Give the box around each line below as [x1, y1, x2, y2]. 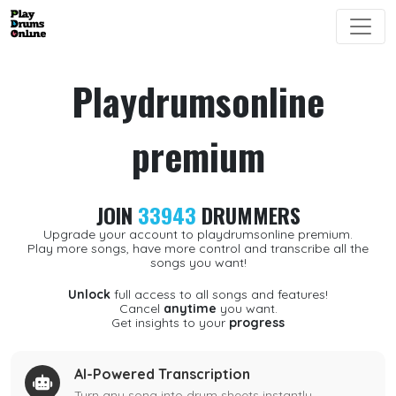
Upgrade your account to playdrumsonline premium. [43, 226, 353, 242]
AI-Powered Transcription [74, 365, 250, 383]
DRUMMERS [195, 199, 301, 231]
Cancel [118, 301, 164, 316]
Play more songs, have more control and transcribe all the [27, 240, 369, 256]
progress [229, 315, 285, 331]
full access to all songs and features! [110, 286, 328, 302]
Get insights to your [111, 315, 229, 331]
